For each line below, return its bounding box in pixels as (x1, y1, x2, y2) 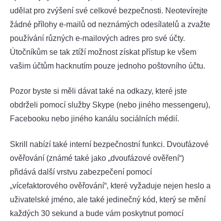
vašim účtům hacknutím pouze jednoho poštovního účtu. (10, 62, 205, 71)
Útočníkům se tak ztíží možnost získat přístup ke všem (10, 48, 196, 57)
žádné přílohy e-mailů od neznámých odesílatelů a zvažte (10, 20, 210, 29)
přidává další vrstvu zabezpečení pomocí (10, 167, 152, 176)
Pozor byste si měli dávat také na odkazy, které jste (10, 87, 187, 96)
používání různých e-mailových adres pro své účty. (10, 34, 185, 43)
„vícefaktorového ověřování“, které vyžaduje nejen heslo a (10, 181, 211, 190)
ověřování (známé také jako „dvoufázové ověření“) (10, 153, 184, 162)
